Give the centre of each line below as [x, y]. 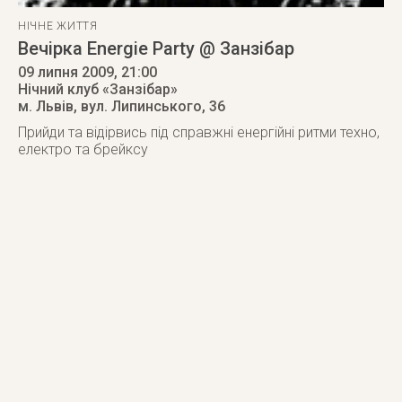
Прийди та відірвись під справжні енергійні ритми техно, [199, 132]
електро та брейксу [83, 149]
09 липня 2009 [66, 72]
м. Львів [46, 106]
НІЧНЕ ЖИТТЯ [58, 26]
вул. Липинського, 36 [153, 106]
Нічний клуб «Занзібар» [98, 89]
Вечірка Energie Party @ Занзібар [156, 48]
